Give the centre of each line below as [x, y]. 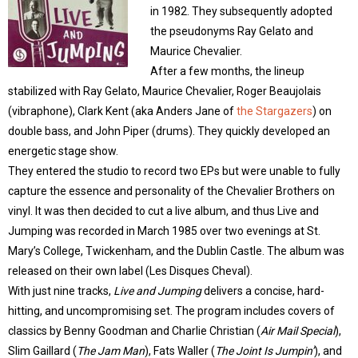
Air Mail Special [298, 331]
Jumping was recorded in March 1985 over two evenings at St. [164, 231]
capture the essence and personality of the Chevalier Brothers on [171, 191]
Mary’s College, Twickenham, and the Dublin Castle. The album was [176, 251]
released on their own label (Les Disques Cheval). [130, 271]
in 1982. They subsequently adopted [241, 11]
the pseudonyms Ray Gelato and [232, 31]
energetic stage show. [63, 151]
